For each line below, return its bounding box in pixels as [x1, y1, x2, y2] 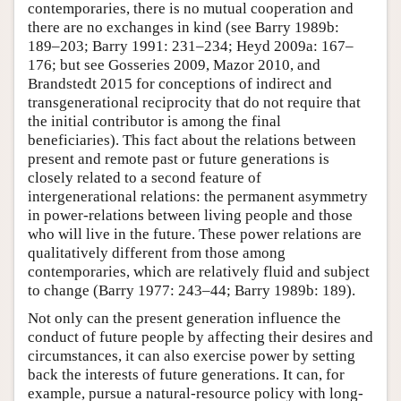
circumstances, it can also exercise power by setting [28, 346, 355, 364]
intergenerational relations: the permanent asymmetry [28, 187, 368, 205]
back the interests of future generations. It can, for [28, 365, 345, 383]
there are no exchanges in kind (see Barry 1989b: [28, 18, 339, 36]
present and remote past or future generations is [28, 149, 329, 167]
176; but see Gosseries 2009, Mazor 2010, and [28, 55, 320, 73]
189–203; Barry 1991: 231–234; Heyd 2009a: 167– [28, 37, 354, 55]
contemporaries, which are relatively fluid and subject [28, 262, 370, 280]
